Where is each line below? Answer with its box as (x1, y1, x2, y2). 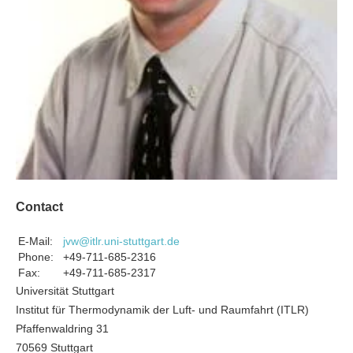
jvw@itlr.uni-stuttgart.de (63, 234, 180, 247)
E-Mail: (18, 234, 53, 247)
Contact (16, 199, 63, 214)
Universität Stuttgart (16, 284, 114, 297)
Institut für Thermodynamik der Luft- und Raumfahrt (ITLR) (16, 303, 309, 316)
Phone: (18, 250, 54, 263)
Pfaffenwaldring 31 (16, 321, 109, 335)
